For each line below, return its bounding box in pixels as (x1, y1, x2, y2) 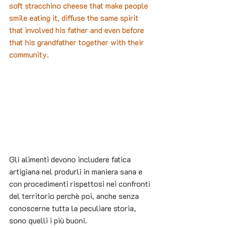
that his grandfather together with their (9, 37, 146, 48)
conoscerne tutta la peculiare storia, (9, 203, 138, 214)
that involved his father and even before (9, 24, 146, 36)
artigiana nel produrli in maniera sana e (9, 166, 145, 177)
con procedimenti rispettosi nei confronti (9, 178, 152, 189)
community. (9, 49, 49, 60)
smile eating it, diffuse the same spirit (9, 12, 140, 23)
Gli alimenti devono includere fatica (9, 154, 133, 165)
